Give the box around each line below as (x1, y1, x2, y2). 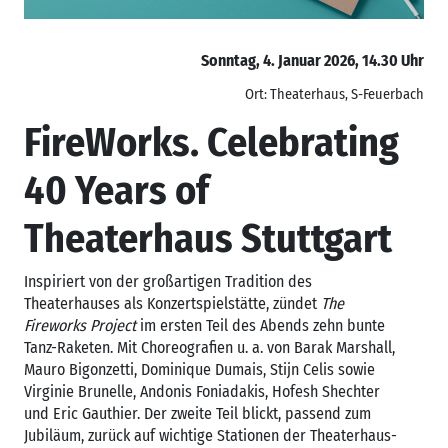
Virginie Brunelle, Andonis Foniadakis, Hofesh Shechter (24, 381, 380, 401)
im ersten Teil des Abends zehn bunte (136, 315, 385, 335)
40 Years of (24, 166, 209, 215)
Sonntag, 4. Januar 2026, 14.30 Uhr (201, 50, 424, 70)
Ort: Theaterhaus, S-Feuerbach (245, 85, 424, 103)
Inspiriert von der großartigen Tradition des (24, 271, 312, 291)
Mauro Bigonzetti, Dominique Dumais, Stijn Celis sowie (24, 359, 375, 379)
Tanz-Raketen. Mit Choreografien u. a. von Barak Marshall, (24, 337, 395, 357)
